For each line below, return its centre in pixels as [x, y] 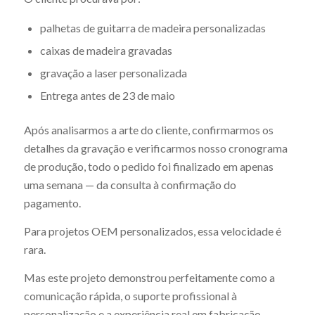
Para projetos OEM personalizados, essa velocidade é [152, 231]
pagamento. [52, 203]
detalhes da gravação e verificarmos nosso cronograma [155, 148]
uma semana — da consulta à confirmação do [130, 185]
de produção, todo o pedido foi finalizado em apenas [148, 167]
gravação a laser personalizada [113, 73]
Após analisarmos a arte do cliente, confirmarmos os [148, 130]
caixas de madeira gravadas [106, 51]
